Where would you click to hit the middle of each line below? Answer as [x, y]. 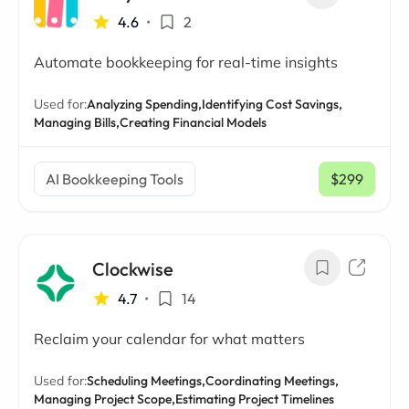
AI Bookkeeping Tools [115, 179]
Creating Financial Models [193, 122]
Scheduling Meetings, [146, 381]
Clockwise [133, 269]
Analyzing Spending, [144, 104]
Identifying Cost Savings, [272, 104]
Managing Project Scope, [105, 399]
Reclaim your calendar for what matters [169, 339]
